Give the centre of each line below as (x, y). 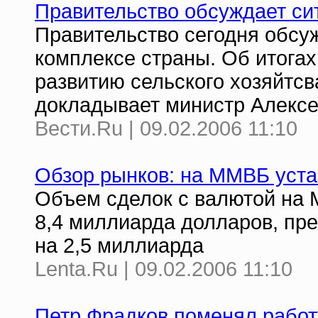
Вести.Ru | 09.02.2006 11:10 (166, 128)
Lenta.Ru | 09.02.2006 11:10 (164, 269)
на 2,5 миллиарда (119, 246)
